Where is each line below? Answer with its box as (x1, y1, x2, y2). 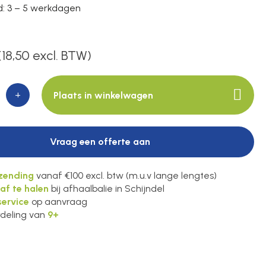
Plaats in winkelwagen (53, 89, 153, 101)
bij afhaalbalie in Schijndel (49, 183, 164, 194)
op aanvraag (29, 196, 87, 207)
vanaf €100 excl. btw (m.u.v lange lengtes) (34, 170, 217, 181)
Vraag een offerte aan (49, 136, 150, 147)
